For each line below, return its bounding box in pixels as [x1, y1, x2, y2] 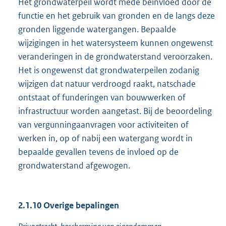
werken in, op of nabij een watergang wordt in [18, 133, 193, 144]
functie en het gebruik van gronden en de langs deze [18, 10, 215, 22]
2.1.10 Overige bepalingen [18, 200, 119, 211]
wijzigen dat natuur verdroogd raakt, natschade [18, 78, 196, 90]
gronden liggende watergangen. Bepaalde [18, 24, 176, 35]
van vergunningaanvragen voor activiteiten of [18, 119, 189, 131]
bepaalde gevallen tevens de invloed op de [18, 146, 179, 158]
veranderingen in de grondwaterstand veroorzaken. [18, 51, 212, 63]
